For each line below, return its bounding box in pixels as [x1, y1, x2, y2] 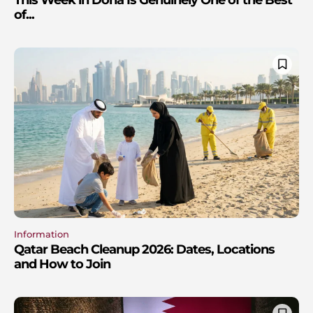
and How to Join [14, 256, 110, 272]
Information [14, 228, 69, 240]
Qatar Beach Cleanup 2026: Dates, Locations [14, 242, 275, 258]
